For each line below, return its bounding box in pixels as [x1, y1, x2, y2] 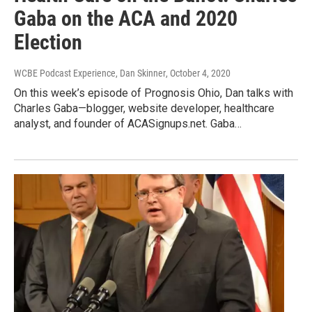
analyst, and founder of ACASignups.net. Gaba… [14, 116, 242, 130]
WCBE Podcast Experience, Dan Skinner [14, 67, 166, 79]
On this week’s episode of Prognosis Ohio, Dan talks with [14, 86, 293, 100]
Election [14, 29, 82, 54]
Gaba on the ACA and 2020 [14, 6, 237, 31]
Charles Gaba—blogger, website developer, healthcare [14, 101, 274, 115]
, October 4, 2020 [166, 67, 231, 79]
